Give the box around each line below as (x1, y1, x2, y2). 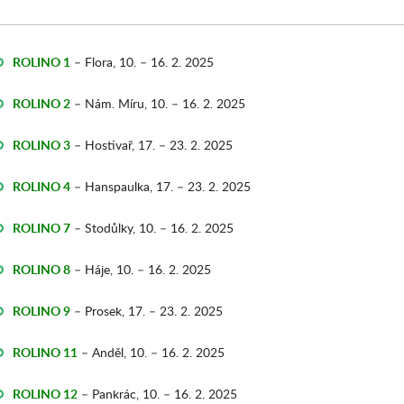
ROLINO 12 (13, 385, 78, 402)
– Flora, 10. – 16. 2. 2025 (74, 53, 214, 70)
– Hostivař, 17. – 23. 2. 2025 (70, 136, 233, 153)
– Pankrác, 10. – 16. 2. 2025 (78, 385, 237, 402)
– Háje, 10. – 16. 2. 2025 (70, 261, 211, 278)
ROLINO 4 (13, 178, 70, 195)
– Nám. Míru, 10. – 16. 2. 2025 (70, 95, 245, 112)
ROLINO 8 (13, 261, 70, 278)
